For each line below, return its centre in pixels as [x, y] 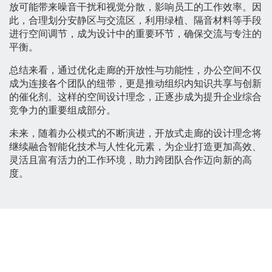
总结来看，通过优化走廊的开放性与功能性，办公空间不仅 [135, 70]
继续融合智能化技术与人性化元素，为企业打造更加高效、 [135, 147]
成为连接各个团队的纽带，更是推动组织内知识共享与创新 [135, 84]
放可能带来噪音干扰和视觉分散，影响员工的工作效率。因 [135, 7]
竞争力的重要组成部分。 [63, 110]
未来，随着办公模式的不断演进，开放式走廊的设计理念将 [135, 134]
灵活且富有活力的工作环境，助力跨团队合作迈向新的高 [131, 160]
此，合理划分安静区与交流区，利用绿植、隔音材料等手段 [135, 21]
